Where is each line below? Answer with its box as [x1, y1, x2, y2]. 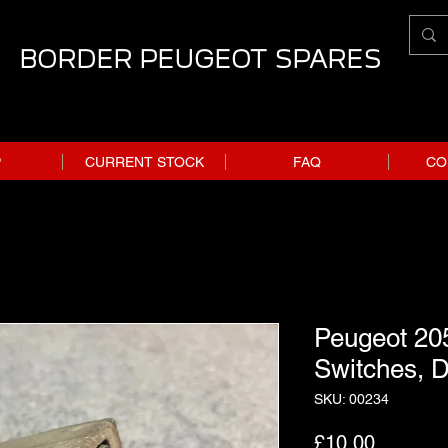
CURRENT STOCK [84, 153, 204, 170]
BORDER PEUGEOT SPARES [19, 44, 381, 74]
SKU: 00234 [314, 390, 389, 407]
